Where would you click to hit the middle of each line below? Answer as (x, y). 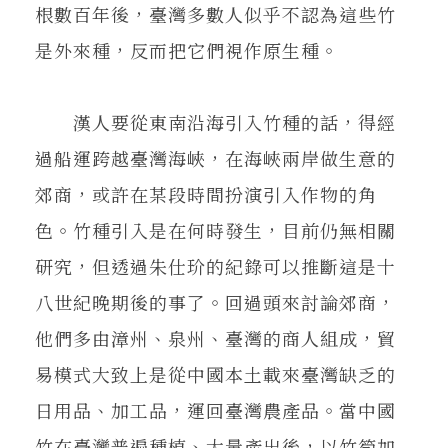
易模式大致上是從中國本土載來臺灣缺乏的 (215, 373)
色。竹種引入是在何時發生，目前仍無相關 (215, 229)
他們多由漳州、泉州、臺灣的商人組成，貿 (215, 337)
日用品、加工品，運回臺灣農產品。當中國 (215, 409)
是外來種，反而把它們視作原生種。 (187, 49)
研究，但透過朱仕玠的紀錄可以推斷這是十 (215, 265)
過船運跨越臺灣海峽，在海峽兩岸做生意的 (215, 157)
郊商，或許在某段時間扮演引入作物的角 (206, 193)
